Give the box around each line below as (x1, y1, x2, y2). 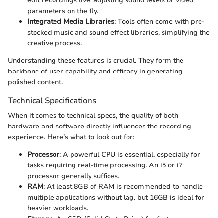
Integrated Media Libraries (27, 17, 114, 27)
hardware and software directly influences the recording (8, 122, 191, 131)
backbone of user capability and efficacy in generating (8, 67, 182, 76)
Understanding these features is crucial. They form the (8, 56, 183, 66)
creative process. (27, 38, 82, 48)
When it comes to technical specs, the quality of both (8, 111, 178, 121)
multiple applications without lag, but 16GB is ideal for (27, 193, 204, 202)
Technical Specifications (8, 95, 96, 107)
